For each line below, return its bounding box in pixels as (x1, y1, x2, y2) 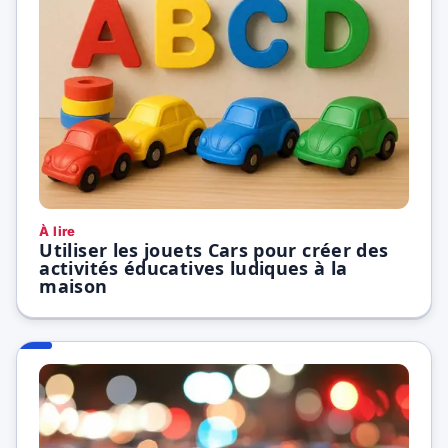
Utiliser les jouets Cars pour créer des (39, 238, 389, 263)
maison (39, 274, 108, 299)
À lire (39, 222, 76, 239)
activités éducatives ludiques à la (39, 256, 348, 281)
